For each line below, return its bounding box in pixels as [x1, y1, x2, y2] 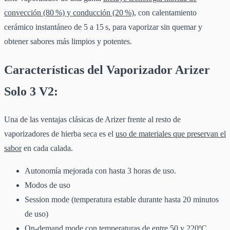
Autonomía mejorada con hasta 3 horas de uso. [25, 166, 176, 175]
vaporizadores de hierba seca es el [4, 129, 116, 138]
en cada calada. [22, 143, 73, 152]
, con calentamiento [134, 8, 197, 17]
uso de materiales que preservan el [116, 129, 226, 138]
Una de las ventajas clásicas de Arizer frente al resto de [4, 114, 181, 124]
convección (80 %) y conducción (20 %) [4, 8, 134, 17]
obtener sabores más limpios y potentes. [4, 36, 132, 46]
